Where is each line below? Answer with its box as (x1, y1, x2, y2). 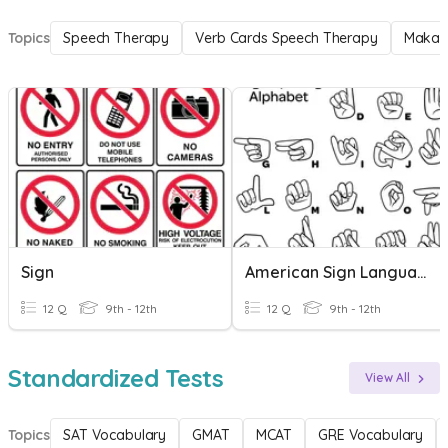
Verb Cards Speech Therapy (195, 29, 378, 47)
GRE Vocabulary (318, 426, 424, 444)
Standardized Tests (8, 363, 224, 393)
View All (365, 370, 410, 385)
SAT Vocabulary (63, 426, 167, 444)
